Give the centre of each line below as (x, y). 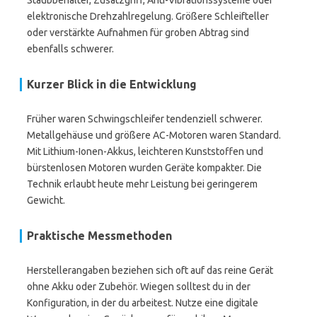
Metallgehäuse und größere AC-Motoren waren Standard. (154, 135)
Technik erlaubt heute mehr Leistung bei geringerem (142, 184)
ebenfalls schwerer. (70, 49)
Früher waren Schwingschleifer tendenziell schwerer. (145, 119)
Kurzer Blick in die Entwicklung (112, 84)
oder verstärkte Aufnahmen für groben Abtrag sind (138, 33)
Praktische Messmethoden (99, 236)
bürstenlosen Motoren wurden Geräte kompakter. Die (144, 168)
